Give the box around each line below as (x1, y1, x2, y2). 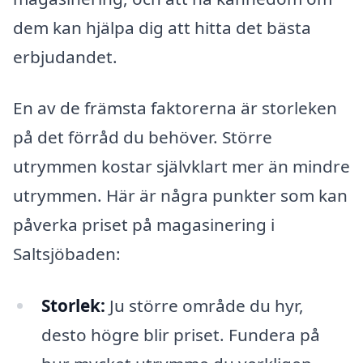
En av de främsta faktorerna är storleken (13, 96, 337, 120)
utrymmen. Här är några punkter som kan (13, 184, 348, 207)
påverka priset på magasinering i (13, 213, 275, 237)
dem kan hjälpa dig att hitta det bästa (13, 15, 311, 39)
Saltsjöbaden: (13, 242, 121, 266)
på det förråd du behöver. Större (13, 126, 272, 149)
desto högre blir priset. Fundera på (41, 322, 320, 346)
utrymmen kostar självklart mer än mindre (13, 155, 350, 178)
